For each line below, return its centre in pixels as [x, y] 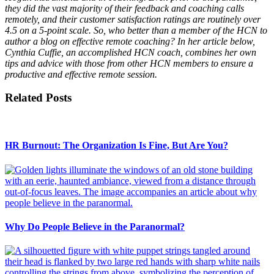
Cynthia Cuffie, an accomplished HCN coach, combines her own [131, 52]
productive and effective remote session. [86, 74]
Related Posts [38, 98]
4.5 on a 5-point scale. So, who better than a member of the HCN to [136, 30]
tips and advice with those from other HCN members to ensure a [129, 63]
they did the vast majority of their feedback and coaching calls [124, 8]
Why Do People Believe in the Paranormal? [95, 226]
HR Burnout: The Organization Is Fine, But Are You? [117, 146]
